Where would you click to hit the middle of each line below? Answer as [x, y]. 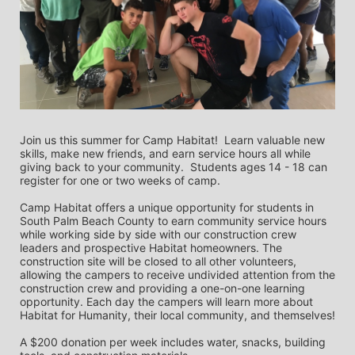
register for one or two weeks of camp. [125, 180]
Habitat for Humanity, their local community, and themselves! [177, 315]
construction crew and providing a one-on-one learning [162, 288]
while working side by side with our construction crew [158, 234]
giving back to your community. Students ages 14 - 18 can [174, 166]
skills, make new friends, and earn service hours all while [165, 153]
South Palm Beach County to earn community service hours [173, 220]
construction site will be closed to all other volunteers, [158, 261]
